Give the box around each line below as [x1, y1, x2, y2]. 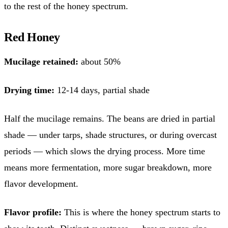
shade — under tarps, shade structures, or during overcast [4, 129, 217, 140]
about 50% [78, 56, 121, 67]
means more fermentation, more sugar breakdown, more [4, 162, 212, 173]
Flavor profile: [4, 207, 62, 217]
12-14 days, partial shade [54, 84, 150, 95]
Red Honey [4, 30, 60, 44]
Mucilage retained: [4, 56, 78, 67]
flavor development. [4, 178, 78, 189]
